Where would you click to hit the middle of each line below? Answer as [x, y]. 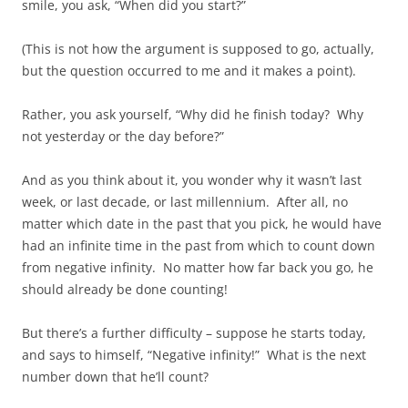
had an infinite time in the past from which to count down [199, 245]
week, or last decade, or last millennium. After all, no [185, 201]
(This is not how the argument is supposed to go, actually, [198, 48]
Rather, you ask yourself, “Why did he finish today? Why [193, 114]
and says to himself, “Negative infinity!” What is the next [194, 354]
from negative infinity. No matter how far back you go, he [198, 267]
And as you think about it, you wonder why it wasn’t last [192, 179]
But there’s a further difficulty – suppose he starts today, [194, 332]
